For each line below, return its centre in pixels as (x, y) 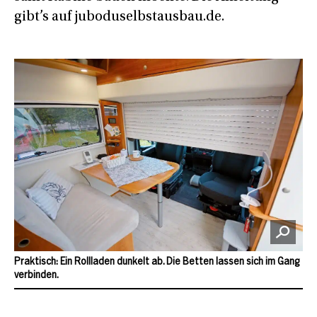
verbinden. (36, 276)
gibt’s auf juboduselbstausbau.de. (119, 17)
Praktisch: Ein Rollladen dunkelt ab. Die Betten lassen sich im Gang (157, 263)
